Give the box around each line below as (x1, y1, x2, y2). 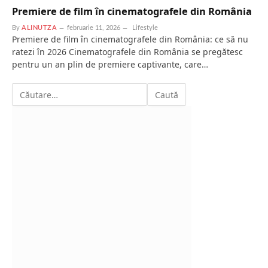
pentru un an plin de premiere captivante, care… (12, 59, 208, 71)
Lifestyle (132, 25, 159, 32)
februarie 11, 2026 (67, 25, 121, 32)
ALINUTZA (22, 25, 57, 32)
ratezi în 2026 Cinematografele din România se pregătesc (12, 46, 243, 58)
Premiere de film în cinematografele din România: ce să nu (12, 33, 248, 45)
